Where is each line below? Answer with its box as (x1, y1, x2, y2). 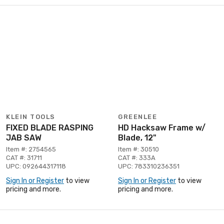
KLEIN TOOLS (6, 112, 55, 120)
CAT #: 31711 (6, 153, 42, 161)
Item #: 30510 (118, 145, 159, 153)
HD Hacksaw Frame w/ (118, 122, 205, 132)
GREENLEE (118, 112, 157, 120)
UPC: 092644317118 (6, 162, 66, 170)
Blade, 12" (118, 132, 156, 142)
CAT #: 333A (118, 153, 155, 161)
